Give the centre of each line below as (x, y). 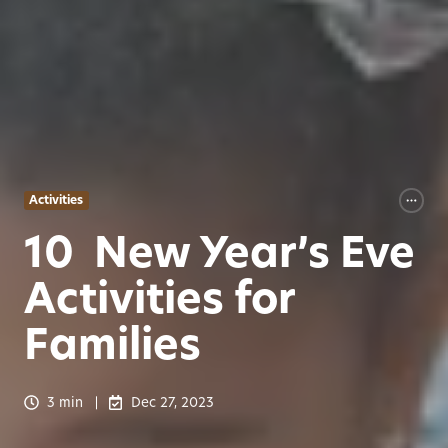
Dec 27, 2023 (172, 402)
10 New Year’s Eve (219, 252)
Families (112, 344)
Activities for (159, 298)
